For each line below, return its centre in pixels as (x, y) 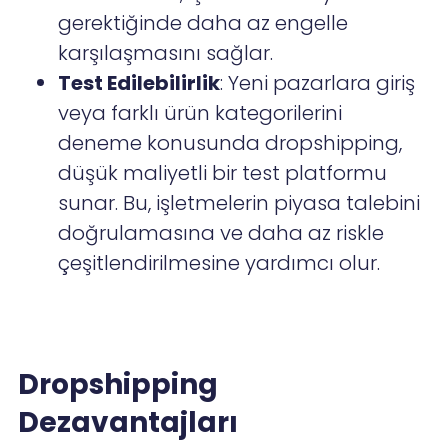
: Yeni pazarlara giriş (318, 83)
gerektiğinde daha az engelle (203, 23)
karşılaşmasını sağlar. (166, 53)
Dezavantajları (128, 423)
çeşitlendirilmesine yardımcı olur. (219, 263)
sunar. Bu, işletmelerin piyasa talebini (239, 203)
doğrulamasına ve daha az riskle (221, 233)
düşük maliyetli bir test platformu (223, 173)
